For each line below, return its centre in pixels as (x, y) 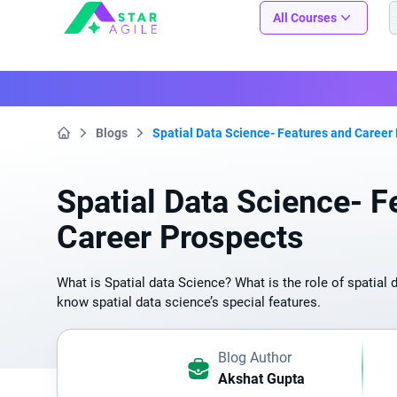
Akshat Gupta (261, 379)
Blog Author (254, 358)
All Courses (305, 18)
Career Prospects (180, 237)
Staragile (91, 11)
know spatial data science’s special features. (189, 302)
